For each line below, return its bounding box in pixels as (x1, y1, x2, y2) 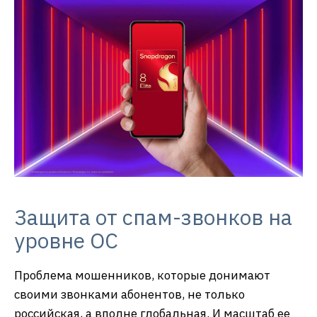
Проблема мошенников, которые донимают (14, 267, 270, 283)
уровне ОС (14, 226, 118, 254)
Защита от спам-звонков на (14, 202, 292, 231)
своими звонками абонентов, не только (14, 286, 245, 302)
